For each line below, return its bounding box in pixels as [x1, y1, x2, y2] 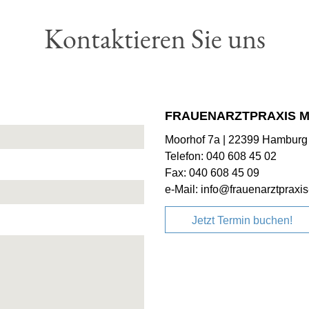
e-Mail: [165, 183, 201, 195]
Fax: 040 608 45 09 [165, 166, 259, 179]
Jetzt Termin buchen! [192, 215, 293, 227]
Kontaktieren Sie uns [43, 20, 266, 57]
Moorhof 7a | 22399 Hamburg [165, 133, 308, 146]
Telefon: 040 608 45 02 [165, 150, 277, 162]
